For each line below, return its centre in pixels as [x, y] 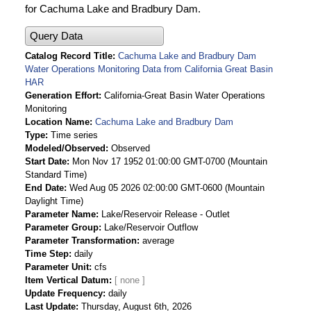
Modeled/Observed [65, 149]
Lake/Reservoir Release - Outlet [166, 215]
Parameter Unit [57, 267]
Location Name [57, 122]
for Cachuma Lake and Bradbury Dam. [113, 8]
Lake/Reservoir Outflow [151, 228]
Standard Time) [56, 175]
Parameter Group [62, 228]
